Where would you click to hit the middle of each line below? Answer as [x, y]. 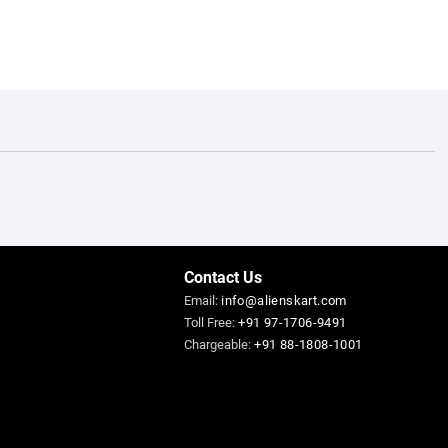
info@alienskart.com [284, 299]
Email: [203, 299]
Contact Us [223, 276]
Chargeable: [219, 343]
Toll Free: [211, 321]
